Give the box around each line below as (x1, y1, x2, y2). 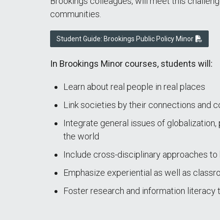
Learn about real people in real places (63, 82, 205, 92)
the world (63, 131, 99, 141)
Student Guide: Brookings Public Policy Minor (56, 35, 193, 43)
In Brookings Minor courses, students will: (50, 58, 213, 69)
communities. (50, 9, 101, 19)
